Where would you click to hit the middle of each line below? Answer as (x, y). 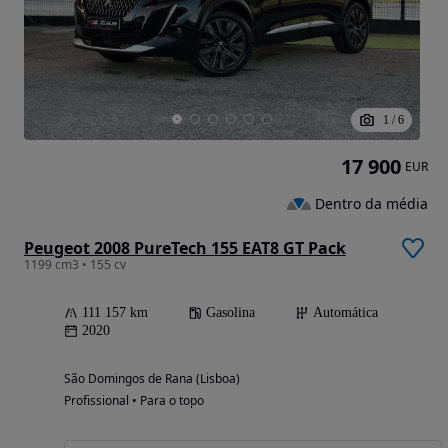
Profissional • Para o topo (134, 401)
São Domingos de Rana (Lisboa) (152, 379)
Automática (345, 313)
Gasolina (230, 313)
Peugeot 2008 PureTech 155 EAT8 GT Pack (185, 248)
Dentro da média (371, 203)
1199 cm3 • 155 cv (75, 265)
